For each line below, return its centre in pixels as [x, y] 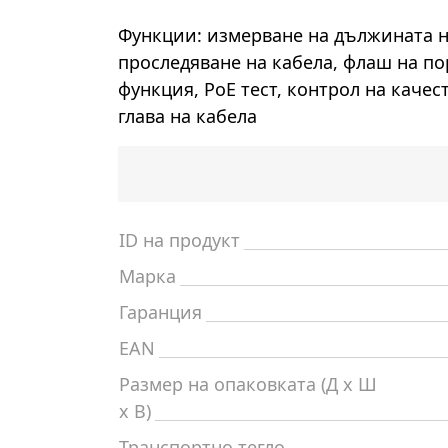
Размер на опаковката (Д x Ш [248, 384]
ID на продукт [179, 240]
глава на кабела [187, 116]
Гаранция [160, 312]
